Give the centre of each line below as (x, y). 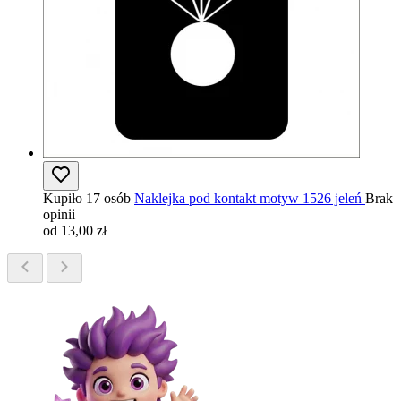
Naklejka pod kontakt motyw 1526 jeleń (248, 198)
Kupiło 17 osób (87, 198)
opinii (59, 214)
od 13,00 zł (75, 230)
